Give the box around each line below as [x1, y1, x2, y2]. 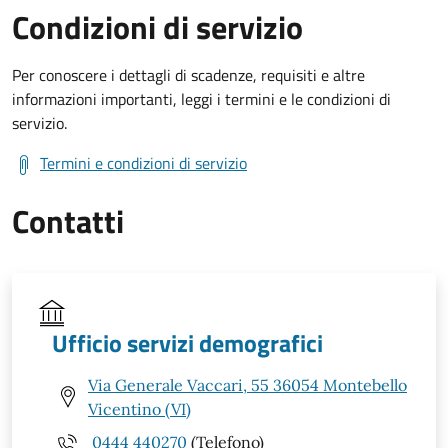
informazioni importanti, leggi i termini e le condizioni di [12, 86, 391, 111]
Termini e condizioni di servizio [40, 150, 247, 175]
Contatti [12, 196, 124, 245]
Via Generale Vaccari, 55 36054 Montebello [88, 374, 407, 395]
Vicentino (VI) [88, 398, 191, 419]
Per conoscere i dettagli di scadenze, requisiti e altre [12, 62, 365, 87]
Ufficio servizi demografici [52, 324, 323, 361]
